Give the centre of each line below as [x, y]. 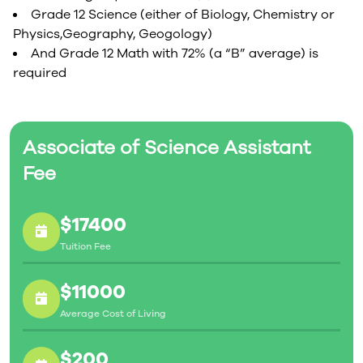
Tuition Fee [85, 246]
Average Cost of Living [113, 314]
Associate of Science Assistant [167, 147]
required [40, 73]
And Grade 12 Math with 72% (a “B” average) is [175, 53]
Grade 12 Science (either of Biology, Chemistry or [183, 15]
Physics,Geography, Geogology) [113, 34]
